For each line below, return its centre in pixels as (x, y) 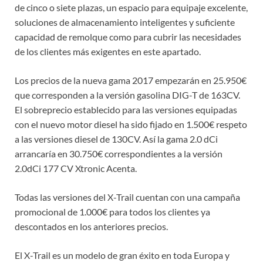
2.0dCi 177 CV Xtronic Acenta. (76, 168)
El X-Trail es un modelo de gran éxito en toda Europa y (122, 255)
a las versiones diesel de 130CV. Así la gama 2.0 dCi (116, 139)
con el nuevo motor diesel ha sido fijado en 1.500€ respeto (131, 124)
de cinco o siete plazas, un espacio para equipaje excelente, (131, 8)
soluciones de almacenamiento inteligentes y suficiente (125, 22)
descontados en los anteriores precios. (91, 227)
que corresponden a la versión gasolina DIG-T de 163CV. (127, 95)
